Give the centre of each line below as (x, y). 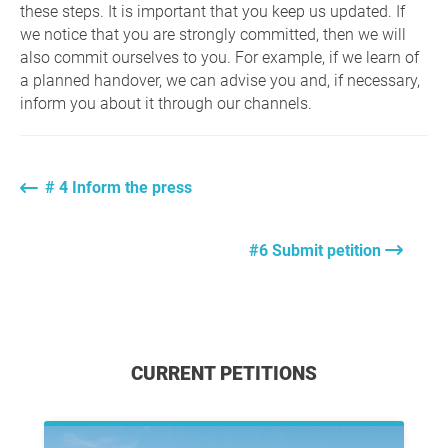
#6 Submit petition (317, 251)
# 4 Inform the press (118, 188)
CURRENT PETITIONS (230, 374)
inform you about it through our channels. (166, 104)
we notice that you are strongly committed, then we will (213, 35)
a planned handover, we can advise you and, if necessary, (220, 81)
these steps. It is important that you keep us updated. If (212, 12)
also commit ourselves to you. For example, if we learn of (219, 58)
